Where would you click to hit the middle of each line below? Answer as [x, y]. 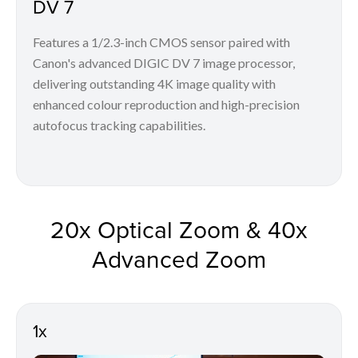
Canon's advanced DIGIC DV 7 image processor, [164, 63]
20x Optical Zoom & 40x [179, 230]
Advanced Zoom [179, 259]
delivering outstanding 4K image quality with [154, 84]
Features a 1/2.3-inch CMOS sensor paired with [161, 42]
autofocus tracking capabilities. [119, 125]
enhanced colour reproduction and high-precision [166, 105]
